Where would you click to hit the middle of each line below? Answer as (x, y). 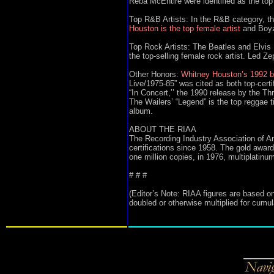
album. (141, 111)
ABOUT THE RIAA (162, 129)
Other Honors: (155, 74)
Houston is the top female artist (184, 28)
